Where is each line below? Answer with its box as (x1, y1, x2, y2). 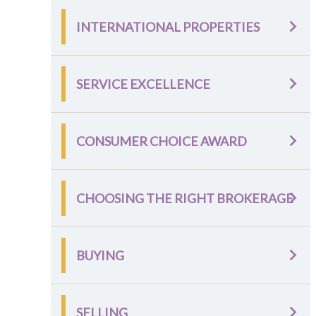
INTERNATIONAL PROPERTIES (76, 19, 260, 35)
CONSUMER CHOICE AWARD (76, 133, 247, 149)
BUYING (76, 248, 124, 263)
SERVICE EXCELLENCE (76, 76, 210, 92)
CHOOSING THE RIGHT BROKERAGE (76, 190, 293, 206)
